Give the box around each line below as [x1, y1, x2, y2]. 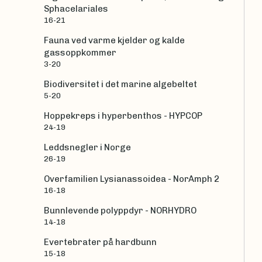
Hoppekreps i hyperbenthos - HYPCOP [44, 111, 202, 122]
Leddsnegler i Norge [44, 142, 131, 153]
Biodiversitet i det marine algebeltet [44, 79, 197, 90]
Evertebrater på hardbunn [44, 237, 157, 248]
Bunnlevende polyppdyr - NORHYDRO [44, 205, 196, 216]
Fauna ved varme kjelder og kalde [44, 35, 185, 46]
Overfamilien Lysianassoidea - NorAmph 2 [44, 174, 219, 185]
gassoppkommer [44, 47, 116, 58]
